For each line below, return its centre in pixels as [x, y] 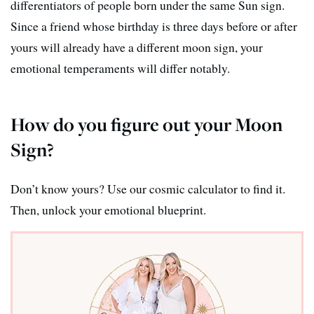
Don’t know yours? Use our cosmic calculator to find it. [148, 188]
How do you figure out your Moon [146, 124]
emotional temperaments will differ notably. [120, 68]
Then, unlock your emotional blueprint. [108, 209]
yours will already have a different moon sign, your [137, 47]
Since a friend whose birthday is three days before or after [154, 26]
